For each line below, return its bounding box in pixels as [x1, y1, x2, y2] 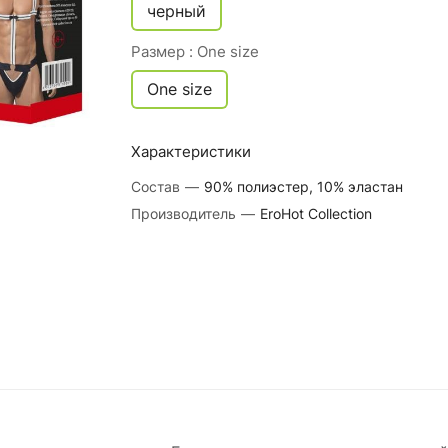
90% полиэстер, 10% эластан [203, 178, 403, 195]
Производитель [130, 205, 240, 222]
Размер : [130, 42, 197, 61]
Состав [130, 178, 184, 195]
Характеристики [130, 142, 251, 161]
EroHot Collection [259, 205, 372, 222]
